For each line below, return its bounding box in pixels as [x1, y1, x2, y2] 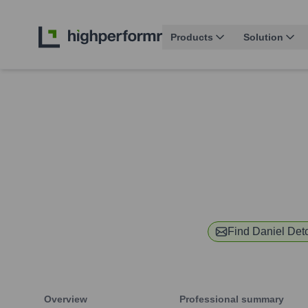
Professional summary [179, 294, 284, 305]
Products [170, 32, 213, 43]
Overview [44, 294, 87, 305]
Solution [243, 32, 283, 43]
